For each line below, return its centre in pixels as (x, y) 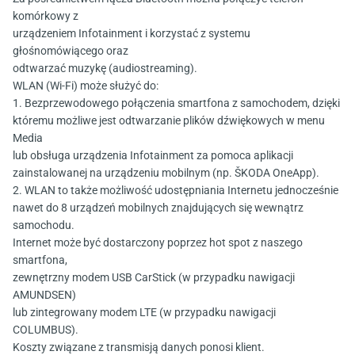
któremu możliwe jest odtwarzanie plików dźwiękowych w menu (169, 121)
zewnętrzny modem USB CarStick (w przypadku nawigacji (154, 278)
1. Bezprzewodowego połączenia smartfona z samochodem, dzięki (176, 103)
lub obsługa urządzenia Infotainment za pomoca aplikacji (153, 156)
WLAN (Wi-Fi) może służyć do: (86, 86)
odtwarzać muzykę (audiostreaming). (105, 69)
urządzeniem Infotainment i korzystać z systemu (132, 34)
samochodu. (44, 225)
